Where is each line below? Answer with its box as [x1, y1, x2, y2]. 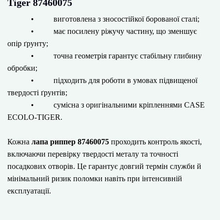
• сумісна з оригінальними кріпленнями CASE [7, 101, 205, 109]
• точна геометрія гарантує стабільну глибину [7, 52, 202, 60]
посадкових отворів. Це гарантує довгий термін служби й [7, 162, 201, 170]
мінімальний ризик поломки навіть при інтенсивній [7, 174, 182, 183]
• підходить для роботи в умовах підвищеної [7, 76, 197, 84]
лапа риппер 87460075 [31, 137, 109, 146]
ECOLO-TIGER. [7, 113, 62, 121]
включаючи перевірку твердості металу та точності [7, 150, 178, 158]
